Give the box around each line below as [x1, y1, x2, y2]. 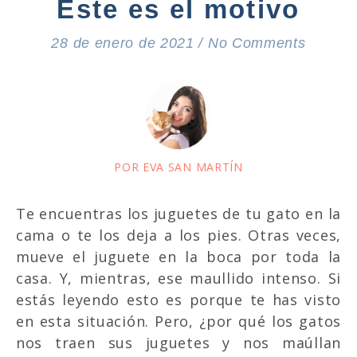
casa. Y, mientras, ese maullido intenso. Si [16, 268, 341, 288]
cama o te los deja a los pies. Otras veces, [16, 225, 341, 245]
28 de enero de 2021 [51, 34, 194, 51]
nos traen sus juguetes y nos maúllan [16, 332, 341, 352]
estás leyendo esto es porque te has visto [16, 289, 341, 309]
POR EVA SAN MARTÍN [114, 159, 243, 175]
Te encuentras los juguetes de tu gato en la [16, 203, 26, 223]
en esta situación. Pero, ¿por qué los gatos [16, 311, 341, 331]
